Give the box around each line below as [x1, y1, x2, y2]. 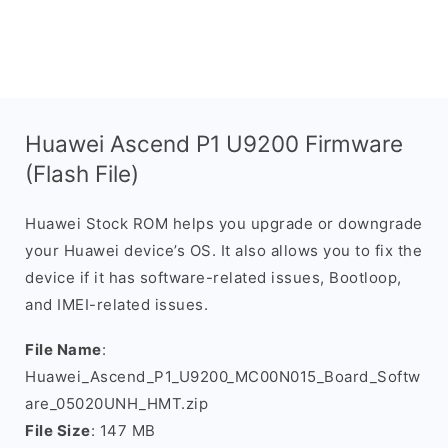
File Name [25, 340, 102, 359]
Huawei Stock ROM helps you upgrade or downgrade [25, 214, 423, 233]
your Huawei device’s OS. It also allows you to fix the [25, 241, 422, 260]
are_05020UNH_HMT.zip [25, 394, 208, 413]
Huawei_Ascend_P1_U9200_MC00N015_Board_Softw [25, 367, 421, 386]
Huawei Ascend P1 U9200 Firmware [25, 130, 403, 157]
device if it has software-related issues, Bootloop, [25, 268, 402, 287]
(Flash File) [25, 160, 139, 187]
